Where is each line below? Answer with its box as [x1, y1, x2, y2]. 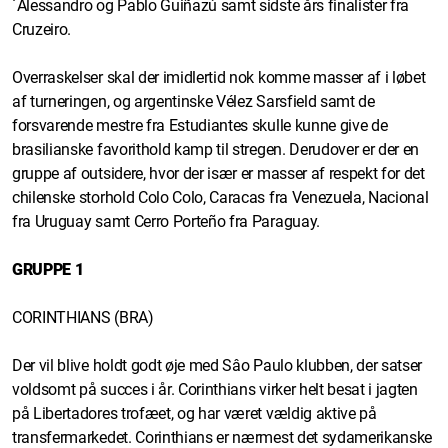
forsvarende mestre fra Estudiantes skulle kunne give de [12, 115, 388, 135]
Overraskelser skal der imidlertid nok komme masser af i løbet [12, 67, 426, 87]
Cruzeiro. [12, 19, 72, 39]
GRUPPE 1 [12, 259, 84, 279]
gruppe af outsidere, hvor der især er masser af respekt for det [12, 163, 425, 183]
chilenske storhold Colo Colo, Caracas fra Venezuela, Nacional [12, 187, 429, 207]
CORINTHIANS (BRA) [12, 307, 154, 327]
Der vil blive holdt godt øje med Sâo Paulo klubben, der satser [12, 355, 423, 375]
